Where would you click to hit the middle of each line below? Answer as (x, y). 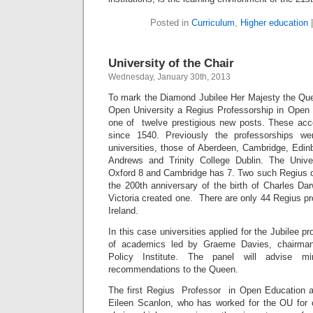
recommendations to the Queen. (173, 269)
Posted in (170, 23)
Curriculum (213, 23)
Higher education (274, 23)
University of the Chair (171, 63)
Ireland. (125, 211)
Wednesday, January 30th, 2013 (169, 77)
